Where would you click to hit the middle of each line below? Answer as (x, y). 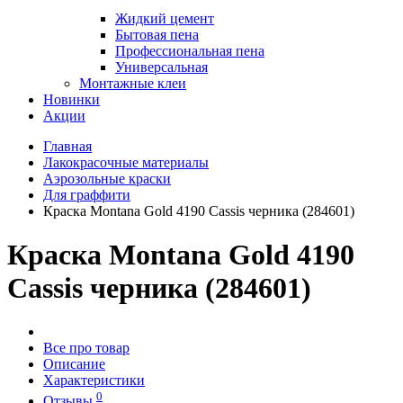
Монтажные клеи (133, 83)
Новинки (72, 99)
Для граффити (87, 194)
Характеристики (94, 381)
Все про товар (86, 348)
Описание (74, 364)
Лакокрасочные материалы (126, 162)
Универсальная (161, 67)
